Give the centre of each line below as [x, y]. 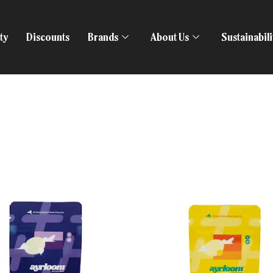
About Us [170, 36]
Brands [103, 36]
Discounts [48, 36]
